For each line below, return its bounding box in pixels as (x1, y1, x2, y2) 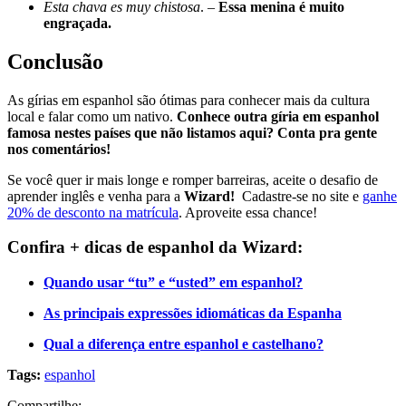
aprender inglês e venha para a (7, 188, 180, 204)
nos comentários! (7, 140, 111, 157)
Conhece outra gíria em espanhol (177, 108, 379, 124)
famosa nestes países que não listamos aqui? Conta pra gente (7, 124, 377, 140)
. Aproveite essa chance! (179, 204, 317, 220)
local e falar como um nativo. (7, 108, 177, 124)
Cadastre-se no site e (238, 188, 362, 204)
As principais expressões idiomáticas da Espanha (43, 305, 342, 322)
